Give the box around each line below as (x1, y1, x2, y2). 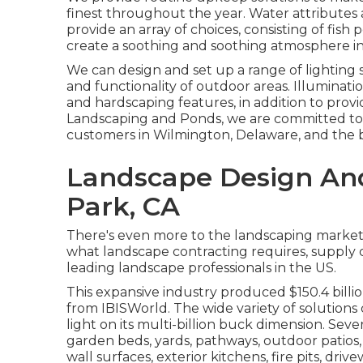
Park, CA (66, 190, 180, 222)
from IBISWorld (66, 301, 168, 316)
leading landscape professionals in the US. (66, 260, 336, 275)
